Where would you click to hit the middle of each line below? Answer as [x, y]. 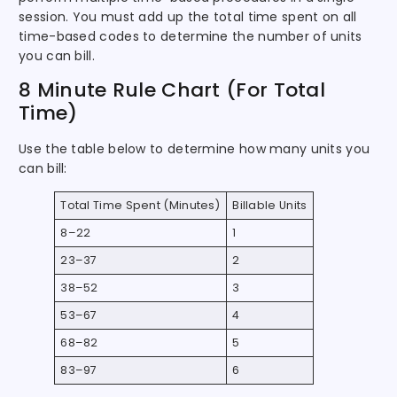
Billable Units [270, 206]
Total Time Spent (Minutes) [140, 206]
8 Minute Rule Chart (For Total [172, 90]
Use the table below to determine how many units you [195, 149]
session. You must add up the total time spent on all [188, 17]
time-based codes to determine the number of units [191, 37]
